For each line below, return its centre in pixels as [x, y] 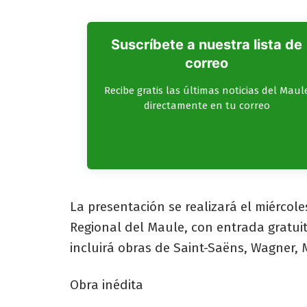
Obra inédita [107, 284]
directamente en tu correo [207, 106]
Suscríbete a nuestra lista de [207, 45]
